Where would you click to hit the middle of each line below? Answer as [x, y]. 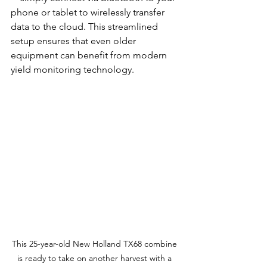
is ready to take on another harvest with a [95, 258]
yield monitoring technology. [72, 70]
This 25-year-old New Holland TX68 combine [95, 244]
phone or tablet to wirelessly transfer [89, 13]
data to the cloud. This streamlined [86, 27]
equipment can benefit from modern [90, 55]
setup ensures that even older [74, 41]
